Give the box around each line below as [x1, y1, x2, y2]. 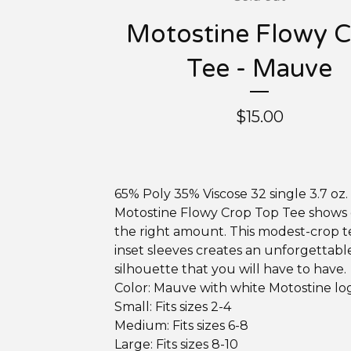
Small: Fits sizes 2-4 [114, 299, 231, 314]
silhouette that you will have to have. [114, 262, 346, 277]
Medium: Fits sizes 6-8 [114, 318, 248, 333]
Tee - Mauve [186, 54, 332, 84]
